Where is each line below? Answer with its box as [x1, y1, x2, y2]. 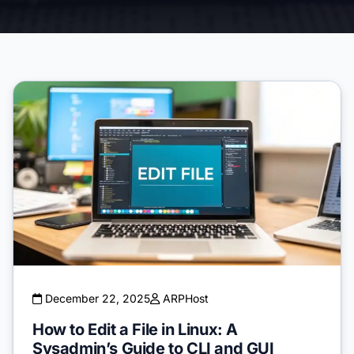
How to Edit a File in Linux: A [32, 319, 239, 339]
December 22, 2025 [42, 291, 150, 305]
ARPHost [160, 291, 209, 305]
